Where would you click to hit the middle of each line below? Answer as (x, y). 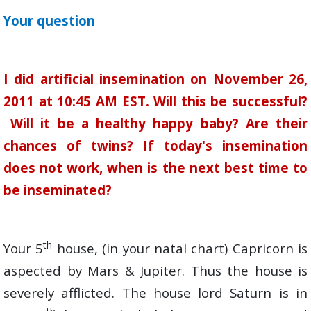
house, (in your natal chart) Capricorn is (180, 248)
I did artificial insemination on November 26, (155, 79)
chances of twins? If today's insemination (155, 145)
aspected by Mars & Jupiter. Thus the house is (155, 270)
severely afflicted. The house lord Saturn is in (155, 293)
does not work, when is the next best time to (155, 168)
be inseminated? (58, 190)
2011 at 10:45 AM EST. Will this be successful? (155, 101)
